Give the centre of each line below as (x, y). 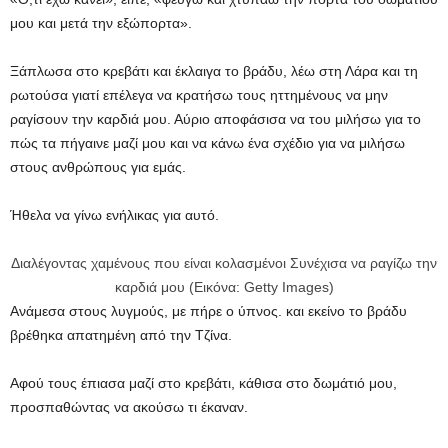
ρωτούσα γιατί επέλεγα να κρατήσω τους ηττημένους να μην (199, 95)
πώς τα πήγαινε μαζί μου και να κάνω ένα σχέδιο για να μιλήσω (207, 143)
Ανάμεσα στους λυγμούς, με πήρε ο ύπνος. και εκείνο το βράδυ (208, 311)
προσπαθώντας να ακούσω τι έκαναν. (129, 407)
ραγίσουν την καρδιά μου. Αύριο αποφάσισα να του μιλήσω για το (215, 119)
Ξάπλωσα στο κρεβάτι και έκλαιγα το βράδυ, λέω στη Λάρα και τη (214, 71)
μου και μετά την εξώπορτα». (101, 23)
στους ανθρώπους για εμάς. (98, 167)
